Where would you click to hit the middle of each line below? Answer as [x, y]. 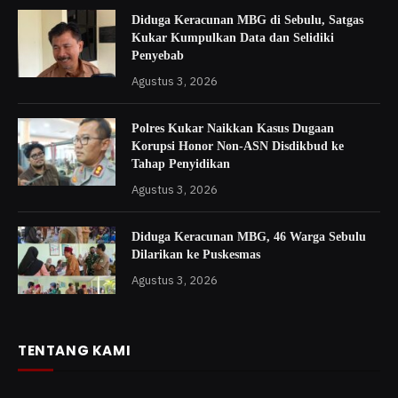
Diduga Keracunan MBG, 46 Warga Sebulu [249, 236]
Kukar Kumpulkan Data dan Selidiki [233, 37]
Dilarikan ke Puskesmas [196, 254]
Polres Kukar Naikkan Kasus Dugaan [233, 128]
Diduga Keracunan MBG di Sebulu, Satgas [247, 20]
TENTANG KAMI [75, 350]
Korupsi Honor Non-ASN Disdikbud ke [238, 146]
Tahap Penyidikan [181, 163]
